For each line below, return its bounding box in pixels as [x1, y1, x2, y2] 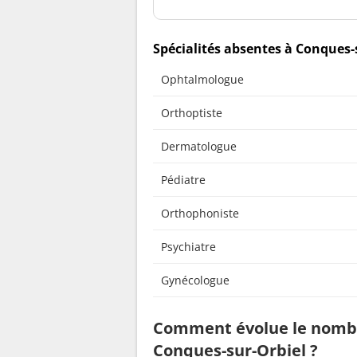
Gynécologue [161, 273, 229, 288]
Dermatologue [161, 139, 237, 155]
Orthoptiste [161, 105, 222, 121]
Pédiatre [161, 172, 206, 188]
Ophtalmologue [161, 72, 244, 88]
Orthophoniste [161, 206, 239, 222]
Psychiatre [161, 239, 216, 255]
